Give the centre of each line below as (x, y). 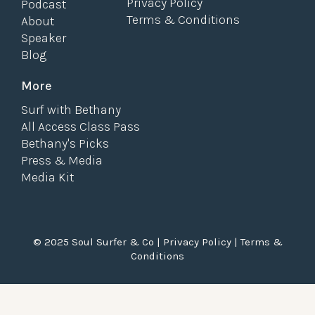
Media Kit (47, 177)
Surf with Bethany (71, 109)
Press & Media (62, 160)
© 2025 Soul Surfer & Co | (98, 242)
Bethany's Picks (65, 143)
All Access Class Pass (81, 126)
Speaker (44, 38)
